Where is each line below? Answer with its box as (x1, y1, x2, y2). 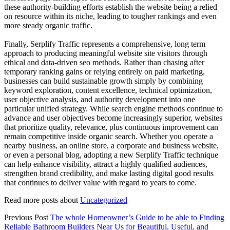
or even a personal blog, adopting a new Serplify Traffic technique (4, 150, 218, 159)
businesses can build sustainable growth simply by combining (4, 76, 203, 85)
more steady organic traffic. (4, 21, 92, 30)
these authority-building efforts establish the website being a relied (4, 2, 217, 11)
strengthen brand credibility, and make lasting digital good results (4, 168, 214, 178)
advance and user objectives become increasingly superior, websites (4, 113, 222, 122)
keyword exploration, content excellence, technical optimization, (4, 85, 212, 94)
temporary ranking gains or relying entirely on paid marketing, (4, 67, 205, 76)
